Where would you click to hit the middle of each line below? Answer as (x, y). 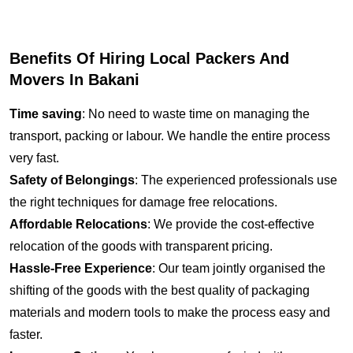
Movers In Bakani (74, 79)
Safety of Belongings (72, 180)
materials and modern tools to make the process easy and (170, 312)
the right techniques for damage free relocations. (143, 202)
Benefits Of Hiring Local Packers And (149, 58)
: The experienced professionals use (236, 180)
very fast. (34, 158)
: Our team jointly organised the (239, 268)
